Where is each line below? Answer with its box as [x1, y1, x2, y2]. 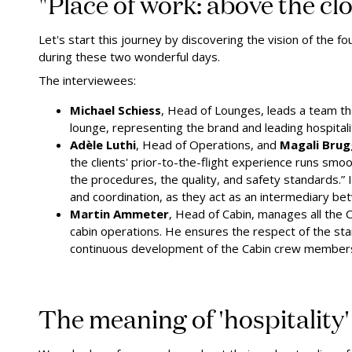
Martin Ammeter [70, 205, 169, 222]
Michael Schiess [70, 101, 161, 118]
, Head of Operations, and [136, 136, 280, 152]
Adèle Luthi [70, 136, 136, 152]
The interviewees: [38, 71, 136, 88]
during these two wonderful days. [38, 48, 220, 64]
